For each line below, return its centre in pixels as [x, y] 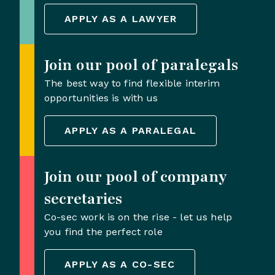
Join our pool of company [136, 177]
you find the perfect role [103, 232]
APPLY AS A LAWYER [121, 19]
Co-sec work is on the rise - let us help [138, 217]
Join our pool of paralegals [141, 65]
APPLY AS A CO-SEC [120, 265]
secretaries [83, 199]
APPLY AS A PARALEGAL [130, 131]
